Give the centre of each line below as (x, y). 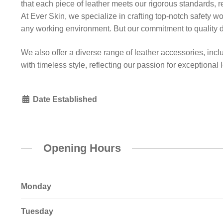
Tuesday (37, 211)
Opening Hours (82, 148)
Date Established (64, 100)
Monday (36, 186)
